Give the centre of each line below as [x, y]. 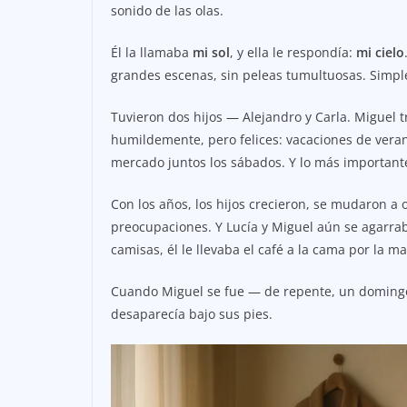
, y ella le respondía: [293, 53]
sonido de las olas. [167, 11]
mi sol [211, 53]
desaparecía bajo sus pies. [192, 314]
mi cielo [380, 53]
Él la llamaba [152, 53]
